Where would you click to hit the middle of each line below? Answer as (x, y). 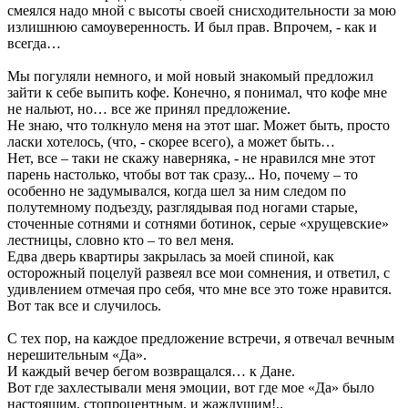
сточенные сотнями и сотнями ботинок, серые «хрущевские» (198, 223)
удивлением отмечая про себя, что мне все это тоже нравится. (199, 289)
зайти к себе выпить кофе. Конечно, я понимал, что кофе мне (197, 92)
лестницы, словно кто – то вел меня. (121, 240)
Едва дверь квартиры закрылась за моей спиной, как (171, 256)
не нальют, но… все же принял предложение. (149, 108)
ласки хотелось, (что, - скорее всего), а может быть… (171, 141)
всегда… (34, 43)
